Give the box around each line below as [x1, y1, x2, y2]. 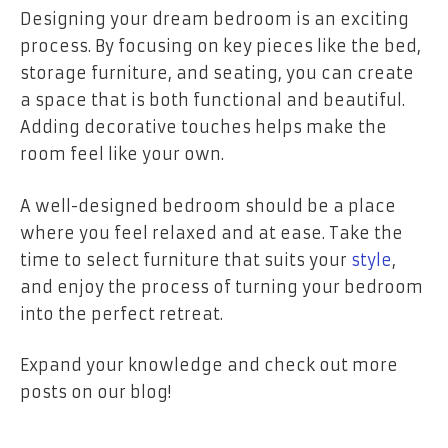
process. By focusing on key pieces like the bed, [20, 36, 421, 57]
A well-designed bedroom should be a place [20, 195, 396, 216]
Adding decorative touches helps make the [20, 117, 387, 138]
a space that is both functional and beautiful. [20, 90, 405, 111]
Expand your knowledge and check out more [20, 355, 398, 376]
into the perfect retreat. [20, 303, 223, 324]
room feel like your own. [20, 144, 224, 165]
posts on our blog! [20, 382, 171, 403]
